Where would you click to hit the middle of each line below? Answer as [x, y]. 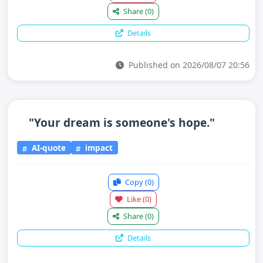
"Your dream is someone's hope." [122, 122]
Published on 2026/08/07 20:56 [188, 65]
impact [98, 147]
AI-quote [47, 147]
